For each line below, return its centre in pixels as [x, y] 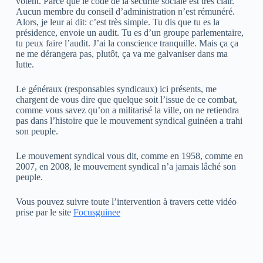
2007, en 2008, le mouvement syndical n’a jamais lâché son [126, 167]
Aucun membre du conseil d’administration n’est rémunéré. [125, 12]
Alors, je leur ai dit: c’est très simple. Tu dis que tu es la [117, 22]
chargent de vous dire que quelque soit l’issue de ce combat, [126, 100]
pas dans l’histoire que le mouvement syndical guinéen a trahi [129, 121]
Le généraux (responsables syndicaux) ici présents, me [116, 89]
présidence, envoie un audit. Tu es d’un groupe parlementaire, [129, 33]
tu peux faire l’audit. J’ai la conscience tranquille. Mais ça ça [127, 43]
